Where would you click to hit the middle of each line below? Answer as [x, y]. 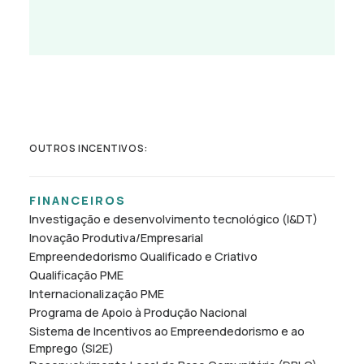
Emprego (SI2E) [71, 348]
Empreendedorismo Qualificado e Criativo [143, 256]
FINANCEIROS [78, 200]
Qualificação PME [76, 275]
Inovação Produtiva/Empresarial [116, 238]
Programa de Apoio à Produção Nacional [138, 312]
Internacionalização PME [97, 294]
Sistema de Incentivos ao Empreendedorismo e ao [167, 331]
